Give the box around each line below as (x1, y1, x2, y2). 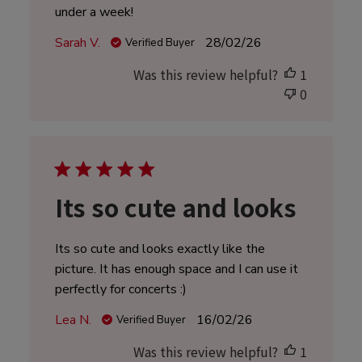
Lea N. (54, 311, 91, 330)
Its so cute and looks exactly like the (54, 240, 265, 259)
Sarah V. (54, 34, 100, 53)
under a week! (54, 3, 133, 22)
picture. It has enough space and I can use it (54, 260, 298, 279)
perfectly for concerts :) (54, 280, 187, 299)
